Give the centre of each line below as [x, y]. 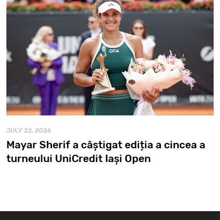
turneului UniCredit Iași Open [79, 158]
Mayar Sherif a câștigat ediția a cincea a [106, 144]
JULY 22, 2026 [29, 130]
